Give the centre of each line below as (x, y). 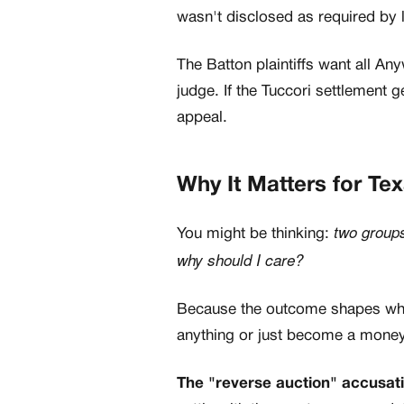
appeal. (202, 118)
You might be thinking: (255, 234)
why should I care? (240, 260)
